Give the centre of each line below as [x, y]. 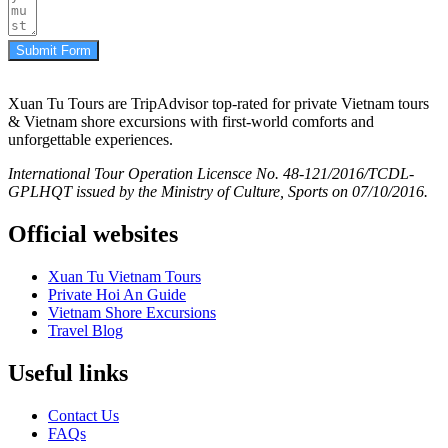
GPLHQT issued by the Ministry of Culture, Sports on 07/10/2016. [218, 192]
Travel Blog [85, 330]
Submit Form [53, 51]
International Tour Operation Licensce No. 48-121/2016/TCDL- [211, 174]
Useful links [68, 372]
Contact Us [83, 415]
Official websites [93, 233]
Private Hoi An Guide [117, 294]
